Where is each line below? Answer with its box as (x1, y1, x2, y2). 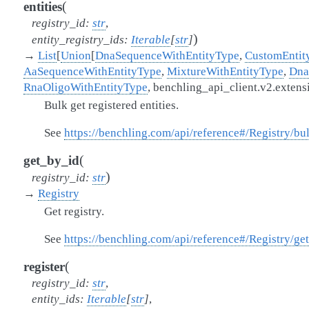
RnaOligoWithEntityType (23, 81, 148, 94)
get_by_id (23, 153, 79, 168)
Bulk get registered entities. (44, 99, 179, 112)
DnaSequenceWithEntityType (95, 49, 239, 62)
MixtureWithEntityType (167, 65, 283, 78)
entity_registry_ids (32, 33, 124, 46)
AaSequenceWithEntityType (23, 65, 161, 78)
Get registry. (44, 205, 104, 218)
